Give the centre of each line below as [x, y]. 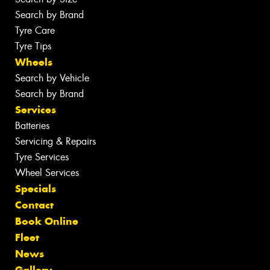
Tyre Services [42, 157]
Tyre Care [35, 30]
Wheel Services [47, 172]
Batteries [32, 125]
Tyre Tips [33, 46]
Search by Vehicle [52, 78]
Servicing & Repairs [55, 141]
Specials [36, 188]
